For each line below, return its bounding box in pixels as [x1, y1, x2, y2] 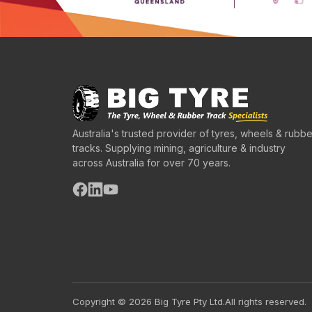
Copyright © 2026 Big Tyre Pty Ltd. [72, 296, 225, 308]
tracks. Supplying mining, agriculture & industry [72, 141, 286, 154]
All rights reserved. [225, 296, 306, 308]
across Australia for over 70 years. [72, 156, 231, 169]
